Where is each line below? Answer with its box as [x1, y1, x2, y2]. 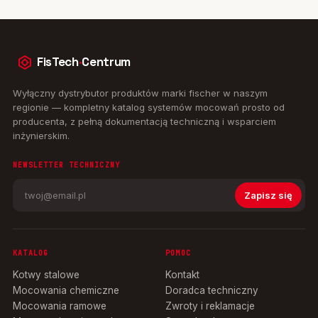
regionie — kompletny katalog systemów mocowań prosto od [13, 101, 285, 113]
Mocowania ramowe [13, 300, 106, 312]
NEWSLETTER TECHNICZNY [13, 160, 121, 170]
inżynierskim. [13, 129, 70, 141]
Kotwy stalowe [13, 268, 79, 280]
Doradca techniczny [165, 284, 258, 296]
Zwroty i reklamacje [165, 300, 255, 312]
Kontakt [165, 268, 199, 280]
